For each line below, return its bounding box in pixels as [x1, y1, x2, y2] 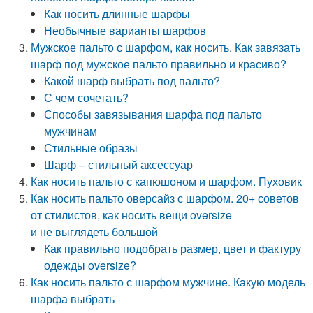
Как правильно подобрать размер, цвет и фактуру [44, 240, 302, 256]
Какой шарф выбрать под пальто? [44, 73, 221, 89]
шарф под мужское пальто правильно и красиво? [31, 56, 287, 72]
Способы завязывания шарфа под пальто [44, 106, 263, 122]
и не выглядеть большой [31, 224, 159, 240]
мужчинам [44, 123, 98, 139]
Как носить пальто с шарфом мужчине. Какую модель [31, 274, 306, 290]
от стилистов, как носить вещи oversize [31, 207, 233, 223]
